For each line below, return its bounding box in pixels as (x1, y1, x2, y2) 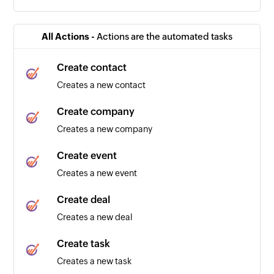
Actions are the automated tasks (97, 31, 232, 42)
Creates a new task (57, 256, 132, 266)
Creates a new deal (57, 212, 133, 222)
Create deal (57, 193, 111, 206)
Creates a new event (57, 168, 138, 178)
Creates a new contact (57, 80, 146, 90)
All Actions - (42, 31, 97, 42)
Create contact (57, 61, 127, 73)
